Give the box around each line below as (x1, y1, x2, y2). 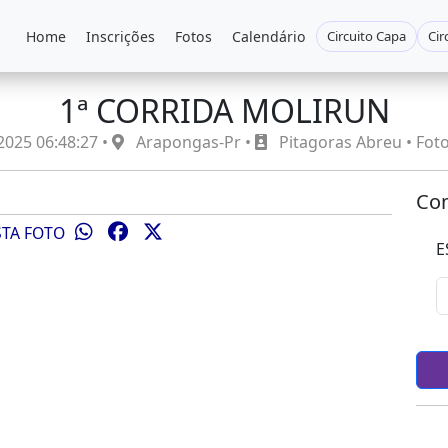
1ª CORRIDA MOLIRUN (58, 89, 390, 132)
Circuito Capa (327, 26, 406, 45)
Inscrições (86, 26, 155, 46)
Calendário (232, 26, 306, 46)
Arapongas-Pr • (131, 131, 255, 153)
